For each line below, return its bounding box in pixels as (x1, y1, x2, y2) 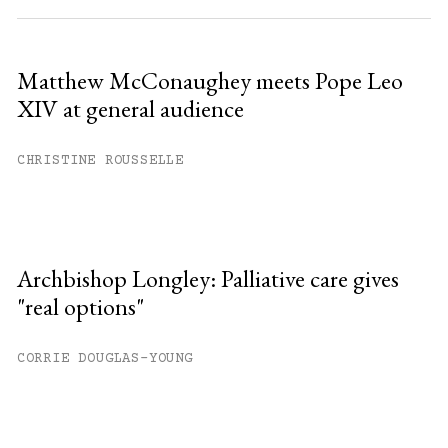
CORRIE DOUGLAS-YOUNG (16, 350, 193, 367)
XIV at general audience (16, 92, 244, 124)
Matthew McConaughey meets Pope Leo (16, 64, 403, 96)
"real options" (16, 290, 144, 322)
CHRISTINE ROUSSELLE (16, 152, 184, 169)
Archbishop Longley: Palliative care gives (16, 262, 399, 294)
